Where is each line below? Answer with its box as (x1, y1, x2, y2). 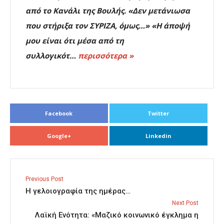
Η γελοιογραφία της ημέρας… (25, 186, 130, 196)
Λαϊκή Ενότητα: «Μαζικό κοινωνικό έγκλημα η (35, 210, 198, 220)
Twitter (147, 109, 169, 117)
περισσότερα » (78, 50, 133, 61)
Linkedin (145, 132, 171, 140)
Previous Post (25, 175, 63, 183)
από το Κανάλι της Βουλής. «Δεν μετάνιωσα (25, 5, 190, 16)
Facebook (45, 109, 73, 117)
